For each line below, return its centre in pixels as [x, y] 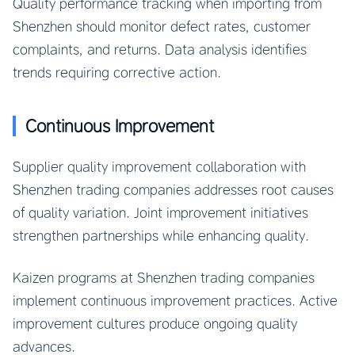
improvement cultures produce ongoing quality [155, 324]
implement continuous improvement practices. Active [175, 301]
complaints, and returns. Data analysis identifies [160, 50]
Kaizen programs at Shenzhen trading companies [164, 278]
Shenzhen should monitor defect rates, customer [162, 27]
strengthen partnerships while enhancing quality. [161, 236]
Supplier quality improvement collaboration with [159, 167]
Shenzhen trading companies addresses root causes [173, 190]
